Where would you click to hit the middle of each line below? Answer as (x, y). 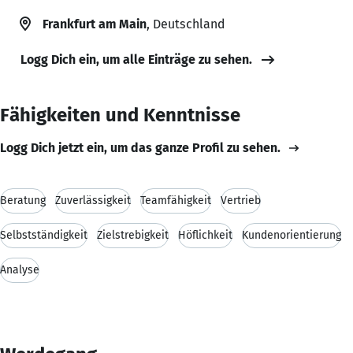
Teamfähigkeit (176, 200)
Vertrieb (241, 200)
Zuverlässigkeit (93, 200)
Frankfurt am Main (95, 24)
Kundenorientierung (292, 235)
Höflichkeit (205, 235)
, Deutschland (186, 24)
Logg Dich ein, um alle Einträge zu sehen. (136, 59)
